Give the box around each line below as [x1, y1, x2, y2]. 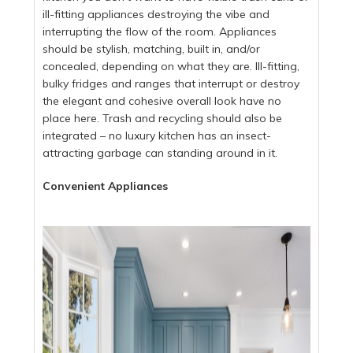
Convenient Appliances [43, 178, 169, 193]
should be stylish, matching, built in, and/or [43, 41, 261, 56]
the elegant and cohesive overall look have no [43, 93, 282, 108]
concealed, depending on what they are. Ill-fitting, [43, 58, 300, 73]
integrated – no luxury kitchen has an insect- [43, 128, 272, 143]
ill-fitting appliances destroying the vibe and [43, 6, 270, 21]
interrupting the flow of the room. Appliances [43, 24, 277, 39]
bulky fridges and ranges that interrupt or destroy [43, 76, 300, 91]
